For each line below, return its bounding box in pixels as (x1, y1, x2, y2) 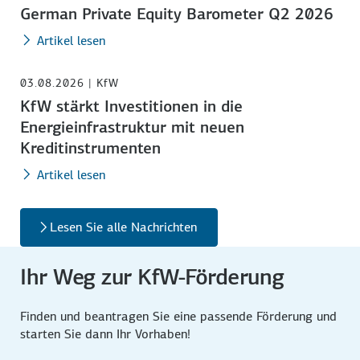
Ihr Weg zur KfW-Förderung (20, 262, 284, 291)
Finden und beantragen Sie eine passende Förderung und (20, 307, 337, 325)
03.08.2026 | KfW (20, 75, 120, 90)
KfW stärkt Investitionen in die (20, 95, 243, 117)
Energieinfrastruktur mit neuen (20, 116, 245, 137)
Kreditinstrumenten (20, 137, 162, 158)
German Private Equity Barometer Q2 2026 (20, 2, 334, 24)
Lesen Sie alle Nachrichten (50, 218, 198, 235)
